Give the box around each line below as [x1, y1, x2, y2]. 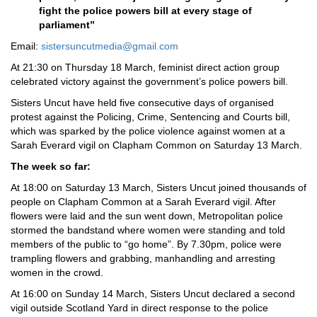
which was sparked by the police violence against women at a [11, 125, 285, 137]
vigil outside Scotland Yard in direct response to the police [11, 302, 268, 313]
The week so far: [11, 161, 91, 172]
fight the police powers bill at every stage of [39, 5, 252, 16]
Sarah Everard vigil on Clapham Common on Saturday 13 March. [11, 139, 302, 151]
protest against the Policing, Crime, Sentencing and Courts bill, [11, 111, 290, 122]
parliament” [39, 19, 98, 30]
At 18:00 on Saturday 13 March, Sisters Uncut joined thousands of [11, 182, 306, 193]
